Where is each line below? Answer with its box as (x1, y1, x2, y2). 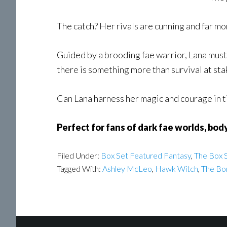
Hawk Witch (155, 164, 198, 173)
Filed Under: (57, 150, 101, 160)
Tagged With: (57, 164, 102, 173)
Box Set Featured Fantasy (101, 150, 191, 160)
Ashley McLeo (102, 164, 152, 173)
